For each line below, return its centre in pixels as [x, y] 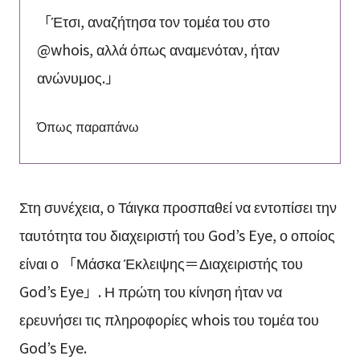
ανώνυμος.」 [78, 78]
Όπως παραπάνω [88, 127]
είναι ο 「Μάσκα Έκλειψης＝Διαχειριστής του [161, 262]
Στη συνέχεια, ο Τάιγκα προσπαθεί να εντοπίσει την [178, 206]
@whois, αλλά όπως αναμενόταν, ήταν [158, 49]
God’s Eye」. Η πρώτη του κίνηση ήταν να [150, 290]
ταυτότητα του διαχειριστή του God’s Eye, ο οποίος [177, 234]
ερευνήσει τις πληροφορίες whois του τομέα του [169, 319]
